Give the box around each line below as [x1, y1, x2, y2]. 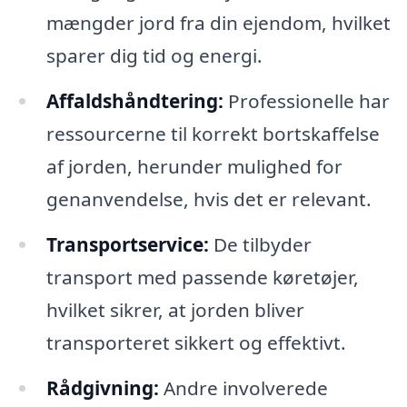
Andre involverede [158, 374, 328, 401]
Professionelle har [223, 87, 390, 114]
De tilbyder [208, 231, 312, 257]
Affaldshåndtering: [45, 87, 223, 114]
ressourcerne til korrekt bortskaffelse [45, 120, 380, 146]
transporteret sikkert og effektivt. [45, 329, 346, 355]
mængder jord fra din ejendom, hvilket [45, 10, 391, 36]
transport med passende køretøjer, [45, 263, 359, 290]
